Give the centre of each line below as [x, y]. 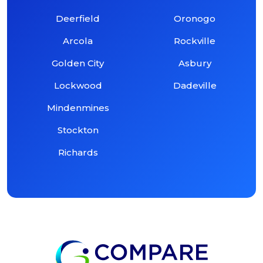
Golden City [78, 63]
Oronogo [195, 18]
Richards [78, 152]
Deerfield [78, 18]
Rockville [195, 41]
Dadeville [195, 85]
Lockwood [78, 85]
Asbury [195, 63]
